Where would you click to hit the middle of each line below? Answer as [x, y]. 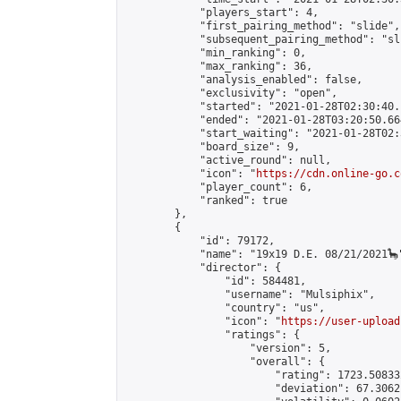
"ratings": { [212, 335]
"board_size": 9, [212, 147]
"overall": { [225, 362]
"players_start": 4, [222, 13]
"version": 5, [228, 348]
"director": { [203, 268]
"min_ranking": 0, [215, 53]
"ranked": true [206, 200]
